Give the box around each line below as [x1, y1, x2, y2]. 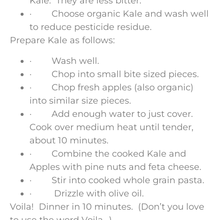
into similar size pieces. [29, 95, 131, 106]
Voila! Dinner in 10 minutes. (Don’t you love [10, 201, 204, 212]
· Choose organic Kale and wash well [29, 8, 209, 20]
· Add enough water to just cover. [29, 108, 195, 119]
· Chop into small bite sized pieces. [29, 68, 199, 80]
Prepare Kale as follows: [10, 35, 117, 46]
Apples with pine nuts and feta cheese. [29, 161, 204, 172]
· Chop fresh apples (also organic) [29, 82, 193, 93]
